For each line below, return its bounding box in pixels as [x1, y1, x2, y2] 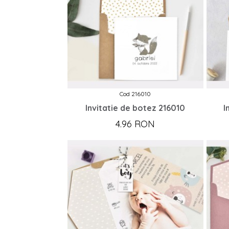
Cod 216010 [120, 89, 151, 98]
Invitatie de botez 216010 [85, 102, 186, 113]
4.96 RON [116, 118, 155, 130]
